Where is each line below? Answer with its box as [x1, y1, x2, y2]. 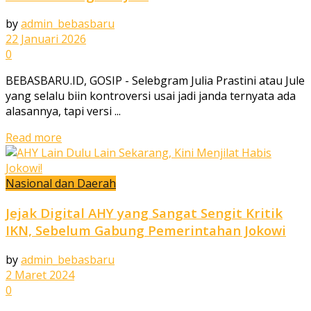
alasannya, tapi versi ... [6, 103, 121, 119]
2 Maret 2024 [6, 267, 74, 283]
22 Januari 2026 [6, 31, 86, 47]
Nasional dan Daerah [6, 176, 116, 192]
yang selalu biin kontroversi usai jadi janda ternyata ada [6, 88, 296, 104]
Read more [6, 130, 62, 146]
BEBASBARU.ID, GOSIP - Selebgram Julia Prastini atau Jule [6, 73, 305, 89]
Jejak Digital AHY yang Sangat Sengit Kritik [6, 204, 283, 222]
